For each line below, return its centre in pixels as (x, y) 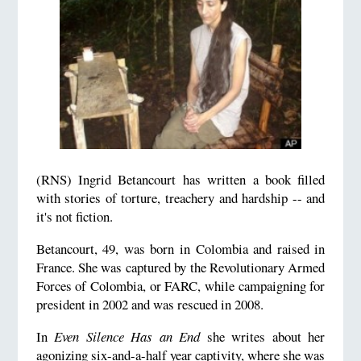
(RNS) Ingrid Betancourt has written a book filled (180, 179)
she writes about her (263, 336)
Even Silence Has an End (127, 336)
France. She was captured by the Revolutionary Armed (180, 267)
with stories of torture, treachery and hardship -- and (180, 198)
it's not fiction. (74, 216)
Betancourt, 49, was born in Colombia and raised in (180, 248)
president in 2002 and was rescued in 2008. (149, 304)
